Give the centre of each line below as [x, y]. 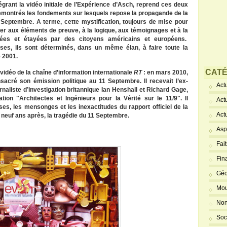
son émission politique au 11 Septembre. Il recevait [97, 81]
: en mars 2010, [165, 72]
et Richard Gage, [164, 90]
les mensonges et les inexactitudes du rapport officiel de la [101, 107]
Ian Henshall [120, 90]
